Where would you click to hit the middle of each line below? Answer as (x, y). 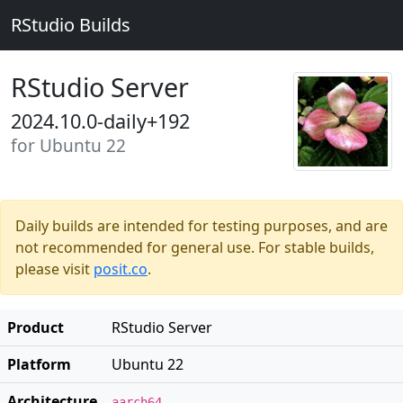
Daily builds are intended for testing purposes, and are (201, 226)
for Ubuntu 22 (68, 146)
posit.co (121, 269)
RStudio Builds (71, 25)
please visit (54, 269)
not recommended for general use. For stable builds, (195, 247)
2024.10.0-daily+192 (100, 121)
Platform (39, 364)
